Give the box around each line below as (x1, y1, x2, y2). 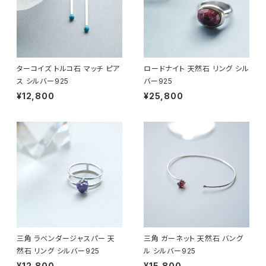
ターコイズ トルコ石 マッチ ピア (17, 64, 120, 73)
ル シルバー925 (144, 246, 197, 255)
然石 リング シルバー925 (17, 246, 100, 255)
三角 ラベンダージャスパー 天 (17, 233, 115, 243)
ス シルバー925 (17, 76, 69, 85)
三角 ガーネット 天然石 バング (144, 233, 243, 243)
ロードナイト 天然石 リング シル (144, 64, 249, 73)
